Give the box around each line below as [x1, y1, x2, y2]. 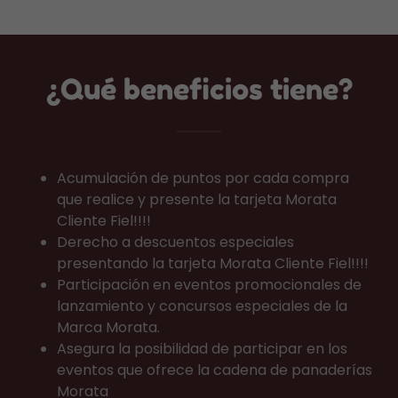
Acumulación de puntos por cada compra [57, 168, 349, 188]
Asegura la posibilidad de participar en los [57, 338, 347, 359]
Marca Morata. [57, 317, 160, 338]
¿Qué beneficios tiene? [45, 72, 353, 107]
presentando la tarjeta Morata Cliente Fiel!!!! [57, 253, 369, 274]
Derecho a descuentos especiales [57, 232, 294, 252]
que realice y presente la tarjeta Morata [57, 189, 337, 210]
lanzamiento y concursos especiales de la [57, 296, 347, 316]
